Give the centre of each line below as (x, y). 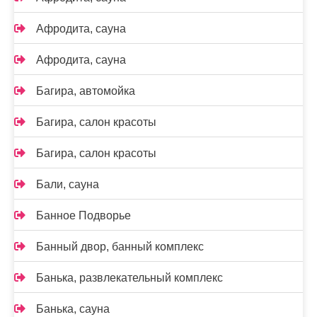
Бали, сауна (68, 184)
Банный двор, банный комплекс (120, 247)
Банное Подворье (83, 215)
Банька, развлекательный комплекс (129, 278)
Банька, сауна (73, 309)
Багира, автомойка (86, 91)
